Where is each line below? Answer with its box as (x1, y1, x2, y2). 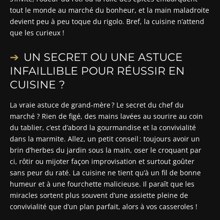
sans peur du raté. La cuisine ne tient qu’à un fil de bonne (10, 167, 201, 177)
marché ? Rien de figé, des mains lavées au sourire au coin (10, 111, 203, 121)
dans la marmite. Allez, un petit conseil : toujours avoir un (10, 134, 200, 143)
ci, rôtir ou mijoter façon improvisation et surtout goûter (10, 156, 194, 166)
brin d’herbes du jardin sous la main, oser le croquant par (10, 145, 201, 155)
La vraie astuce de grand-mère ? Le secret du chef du (10, 100, 184, 110)
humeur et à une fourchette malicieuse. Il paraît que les (10, 179, 194, 189)
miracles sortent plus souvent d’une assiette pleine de (10, 190, 188, 200)
